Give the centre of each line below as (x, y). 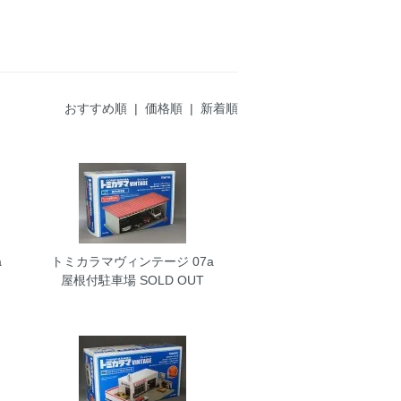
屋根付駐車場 (98, 281)
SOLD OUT (170, 281)
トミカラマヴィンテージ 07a (132, 262)
